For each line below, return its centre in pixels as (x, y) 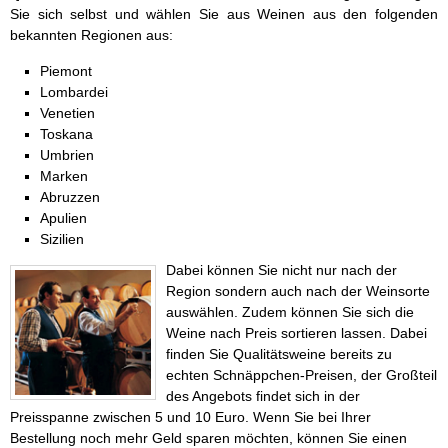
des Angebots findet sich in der (263, 396)
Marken (64, 176)
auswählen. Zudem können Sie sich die (290, 312)
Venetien (67, 113)
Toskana (66, 134)
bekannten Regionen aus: (91, 35)
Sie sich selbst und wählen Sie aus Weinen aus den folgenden (224, 14)
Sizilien (62, 239)
